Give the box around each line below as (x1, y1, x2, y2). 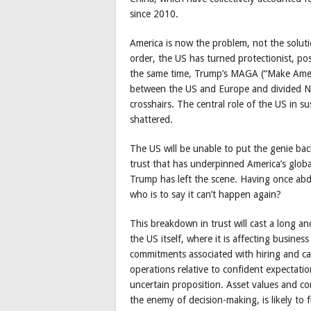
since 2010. (130, 8, 178, 19)
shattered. (130, 113, 173, 125)
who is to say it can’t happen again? (130, 188, 281, 200)
